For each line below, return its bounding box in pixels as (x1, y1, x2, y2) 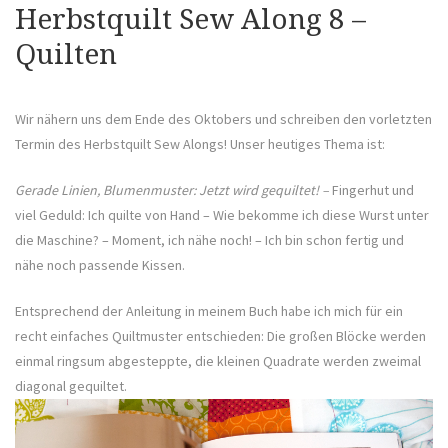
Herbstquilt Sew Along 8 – (15, 3, 366, 37)
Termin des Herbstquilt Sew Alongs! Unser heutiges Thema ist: (15, 135, 385, 154)
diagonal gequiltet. (15, 377, 127, 396)
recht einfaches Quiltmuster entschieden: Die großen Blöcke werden (15, 327, 426, 346)
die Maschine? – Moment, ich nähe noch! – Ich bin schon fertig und (15, 231, 404, 250)
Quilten (15, 38, 117, 72)
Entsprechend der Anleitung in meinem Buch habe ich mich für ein (15, 302, 403, 321)
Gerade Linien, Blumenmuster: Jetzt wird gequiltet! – (15, 181, 329, 200)
